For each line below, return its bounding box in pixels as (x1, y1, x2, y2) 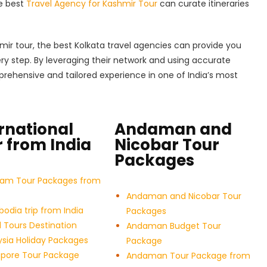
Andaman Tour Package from (126, 250, 250, 262)
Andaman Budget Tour (126, 220, 221, 232)
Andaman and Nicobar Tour (126, 190, 241, 203)
